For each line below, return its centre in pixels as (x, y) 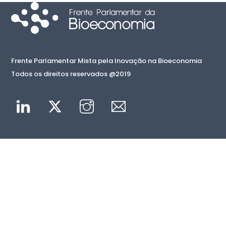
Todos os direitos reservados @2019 (71, 74)
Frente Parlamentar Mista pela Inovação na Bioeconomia (107, 61)
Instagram (120, 99)
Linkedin (52, 99)
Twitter (82, 99)
